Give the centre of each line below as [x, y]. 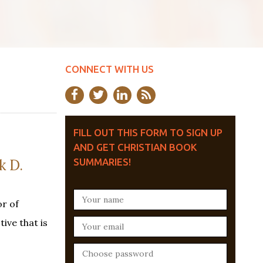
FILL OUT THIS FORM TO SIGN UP [148, 133]
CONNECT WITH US [109, 69]
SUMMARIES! [102, 162]
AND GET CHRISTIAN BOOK [135, 147]
